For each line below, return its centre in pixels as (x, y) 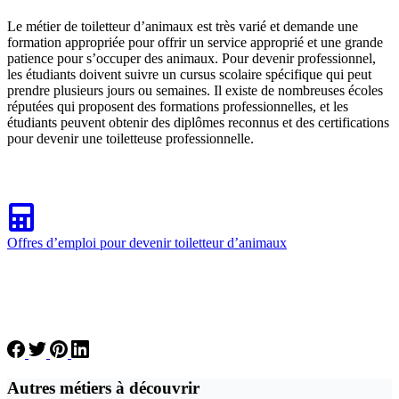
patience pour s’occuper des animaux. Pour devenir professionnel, (191, 58)
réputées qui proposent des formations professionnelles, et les (178, 106)
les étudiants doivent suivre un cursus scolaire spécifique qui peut (189, 74)
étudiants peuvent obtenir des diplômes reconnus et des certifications (198, 122)
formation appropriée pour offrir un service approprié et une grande (195, 42)
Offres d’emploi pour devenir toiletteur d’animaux (147, 242)
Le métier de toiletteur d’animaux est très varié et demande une (183, 26)
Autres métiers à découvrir (103, 387)
